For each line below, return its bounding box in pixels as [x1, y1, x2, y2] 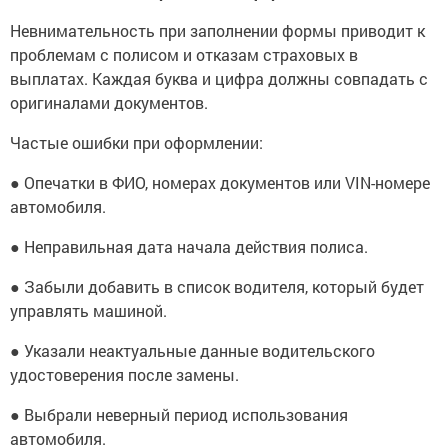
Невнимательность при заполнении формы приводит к [10, 19, 425, 41]
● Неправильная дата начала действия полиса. [10, 235, 368, 257]
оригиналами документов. [10, 91, 208, 113]
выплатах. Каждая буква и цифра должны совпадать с [10, 67, 428, 89]
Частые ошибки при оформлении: [10, 131, 263, 153]
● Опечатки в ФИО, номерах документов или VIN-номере [10, 171, 430, 193]
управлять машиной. [10, 299, 167, 321]
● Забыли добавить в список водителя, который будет [10, 275, 424, 297]
